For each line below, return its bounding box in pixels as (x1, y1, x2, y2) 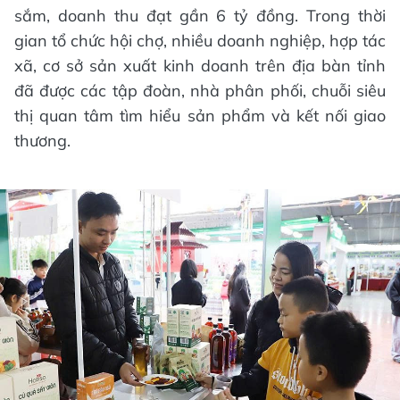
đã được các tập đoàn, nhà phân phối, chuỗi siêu (14, 80, 386, 102)
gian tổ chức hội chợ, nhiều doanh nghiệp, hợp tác (14, 30, 386, 52)
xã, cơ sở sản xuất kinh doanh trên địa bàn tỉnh (14, 55, 386, 77)
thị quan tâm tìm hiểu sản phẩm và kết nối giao (14, 105, 386, 127)
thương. (14, 130, 71, 152)
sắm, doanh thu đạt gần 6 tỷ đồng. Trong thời (14, 5, 386, 27)
